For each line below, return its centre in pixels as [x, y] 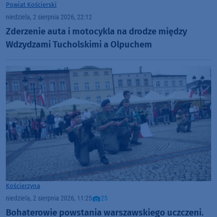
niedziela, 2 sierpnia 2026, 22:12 [49, 17]
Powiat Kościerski [31, 5]
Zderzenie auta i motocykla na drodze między [96, 31]
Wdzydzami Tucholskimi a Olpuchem [79, 44]
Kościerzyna [23, 186]
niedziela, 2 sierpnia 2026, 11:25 [49, 199]
